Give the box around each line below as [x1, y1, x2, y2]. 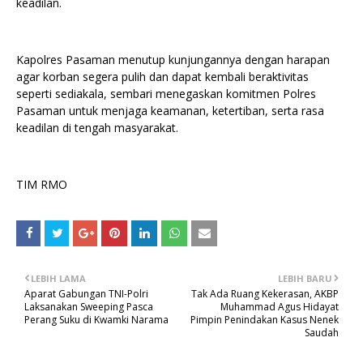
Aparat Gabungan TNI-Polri [24, 286, 148, 301]
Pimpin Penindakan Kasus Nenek [190, 312, 339, 327]
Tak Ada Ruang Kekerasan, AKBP [191, 286, 339, 301]
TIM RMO [16, 176, 67, 192]
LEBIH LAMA [31, 271, 86, 284]
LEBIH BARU [278, 271, 332, 284]
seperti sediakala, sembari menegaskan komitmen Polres [16, 85, 316, 101]
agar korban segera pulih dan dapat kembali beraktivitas [16, 68, 309, 84]
